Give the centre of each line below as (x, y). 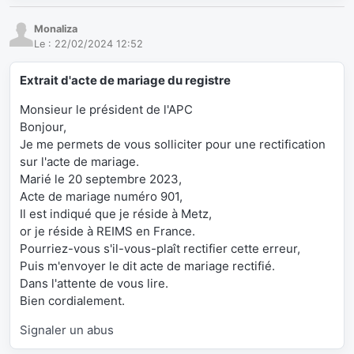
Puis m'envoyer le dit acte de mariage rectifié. (147, 266)
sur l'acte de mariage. (79, 162)
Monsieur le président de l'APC (106, 110)
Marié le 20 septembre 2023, (101, 179)
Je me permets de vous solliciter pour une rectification (173, 145)
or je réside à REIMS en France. (107, 232)
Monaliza (56, 28)
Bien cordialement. (72, 301)
